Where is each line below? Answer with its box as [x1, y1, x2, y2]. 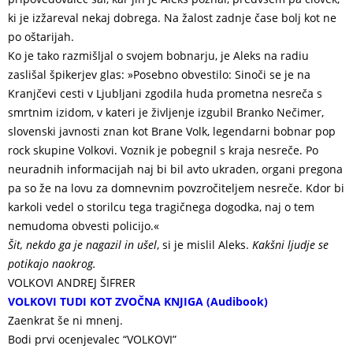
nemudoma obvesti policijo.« [8, 218, 159, 233]
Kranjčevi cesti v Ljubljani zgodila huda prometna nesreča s [8, 86, 322, 101]
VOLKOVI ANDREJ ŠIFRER [8, 275, 136, 290]
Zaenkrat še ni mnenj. [8, 313, 123, 328]
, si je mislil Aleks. [157, 237, 252, 252]
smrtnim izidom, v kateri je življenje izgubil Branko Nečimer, [8, 105, 324, 120]
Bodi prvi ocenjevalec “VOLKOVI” [8, 332, 176, 347]
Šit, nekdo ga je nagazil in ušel [8, 237, 157, 252]
